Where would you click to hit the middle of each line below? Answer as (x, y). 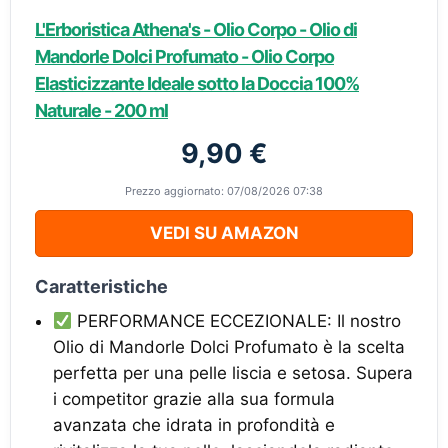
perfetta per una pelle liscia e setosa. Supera (233, 373)
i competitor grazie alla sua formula (194, 399)
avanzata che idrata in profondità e (194, 425)
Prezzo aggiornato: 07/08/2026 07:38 (224, 191)
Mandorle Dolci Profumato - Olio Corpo (184, 56)
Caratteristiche (101, 286)
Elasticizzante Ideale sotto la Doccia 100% (197, 83)
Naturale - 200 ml (101, 110)
